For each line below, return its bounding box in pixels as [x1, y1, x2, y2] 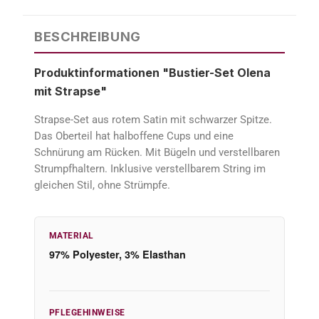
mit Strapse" [34, 83, 107, 98]
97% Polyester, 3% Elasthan [49, 247, 186, 262]
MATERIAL [49, 229, 94, 241]
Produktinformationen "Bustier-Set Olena [34, 65, 271, 80]
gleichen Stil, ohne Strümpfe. [34, 178, 170, 192]
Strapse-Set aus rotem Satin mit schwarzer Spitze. [34, 113, 272, 126]
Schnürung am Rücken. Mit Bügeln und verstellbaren [34, 145, 280, 159]
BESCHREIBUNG [34, 28, 141, 44]
